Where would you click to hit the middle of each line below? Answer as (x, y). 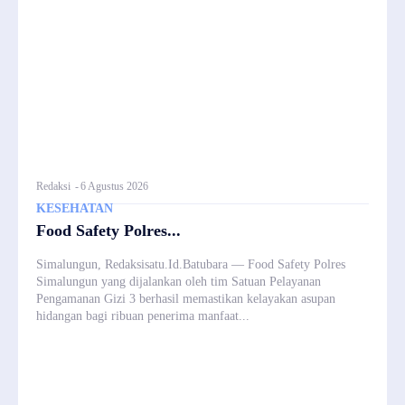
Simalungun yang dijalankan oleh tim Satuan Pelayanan (179, 281)
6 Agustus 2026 (114, 186)
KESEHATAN (75, 208)
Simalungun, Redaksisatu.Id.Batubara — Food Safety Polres (191, 264)
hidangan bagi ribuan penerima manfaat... (143, 316)
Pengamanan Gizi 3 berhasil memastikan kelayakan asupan (186, 298)
